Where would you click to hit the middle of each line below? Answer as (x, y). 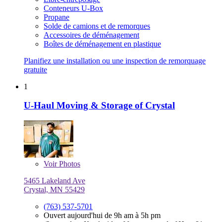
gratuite (35, 69)
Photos (69, 164)
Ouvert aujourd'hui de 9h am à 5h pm (102, 216)
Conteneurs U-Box (73, 8)
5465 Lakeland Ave (55, 181)
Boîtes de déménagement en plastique (102, 44)
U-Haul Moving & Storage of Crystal (99, 106)
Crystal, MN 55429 (54, 190)
